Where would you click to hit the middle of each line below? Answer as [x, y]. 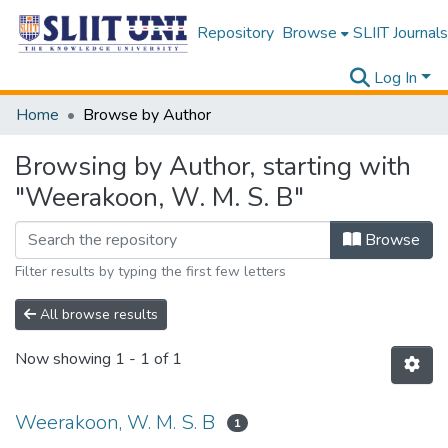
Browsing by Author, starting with [213, 166]
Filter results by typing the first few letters [150, 271]
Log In [396, 78]
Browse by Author [147, 115]
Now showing [65, 359]
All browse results [97, 314]
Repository [235, 33]
